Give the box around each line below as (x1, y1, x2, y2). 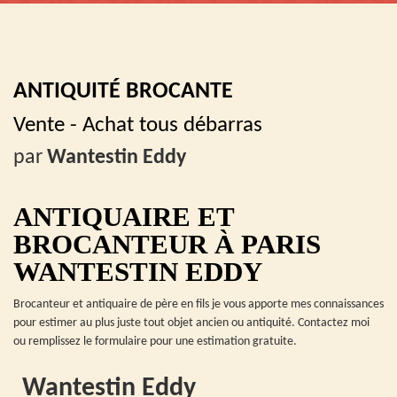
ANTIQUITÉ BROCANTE (13, 79, 233, 104)
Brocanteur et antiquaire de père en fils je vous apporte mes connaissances (13, 297, 384, 311)
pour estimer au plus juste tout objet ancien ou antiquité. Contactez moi (13, 315, 370, 330)
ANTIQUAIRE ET (13, 200, 234, 232)
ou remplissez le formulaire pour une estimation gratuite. (13, 334, 297, 348)
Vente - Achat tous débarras (13, 113, 262, 136)
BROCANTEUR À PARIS (13, 228, 321, 260)
